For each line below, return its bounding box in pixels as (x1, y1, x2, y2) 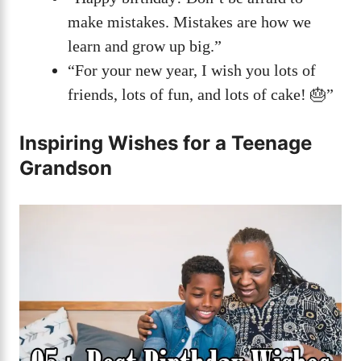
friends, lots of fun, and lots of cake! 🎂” (68, 85, 334, 103)
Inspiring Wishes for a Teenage (19, 131, 312, 155)
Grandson (19, 156, 112, 180)
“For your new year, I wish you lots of (68, 60, 316, 79)
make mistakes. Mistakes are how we (68, 12, 311, 31)
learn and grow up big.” (68, 36, 222, 55)
